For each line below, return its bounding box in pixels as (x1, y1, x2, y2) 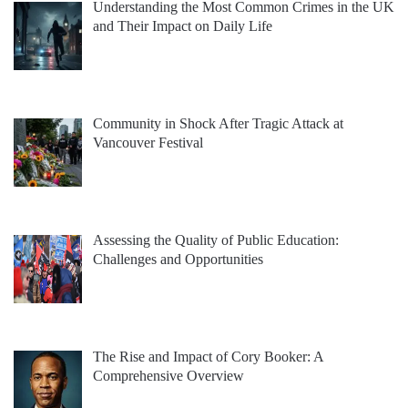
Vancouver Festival (93, 135, 203, 151)
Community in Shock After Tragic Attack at (93, 116, 343, 132)
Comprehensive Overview (93, 367, 244, 383)
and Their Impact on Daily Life (93, 18, 272, 35)
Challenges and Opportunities (93, 250, 263, 267)
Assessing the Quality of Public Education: (93, 231, 339, 248)
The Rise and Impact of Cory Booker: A (93, 348, 323, 364)
